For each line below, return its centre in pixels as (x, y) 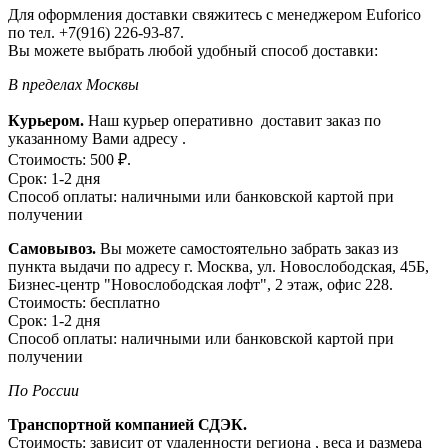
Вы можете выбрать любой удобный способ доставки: (193, 50)
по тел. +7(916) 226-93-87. (96, 32)
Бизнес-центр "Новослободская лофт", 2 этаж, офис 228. (200, 284)
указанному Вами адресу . (97, 138)
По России (43, 390)
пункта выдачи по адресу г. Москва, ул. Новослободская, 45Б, (218, 266)
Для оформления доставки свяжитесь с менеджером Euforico (214, 14)
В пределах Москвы (73, 84)
